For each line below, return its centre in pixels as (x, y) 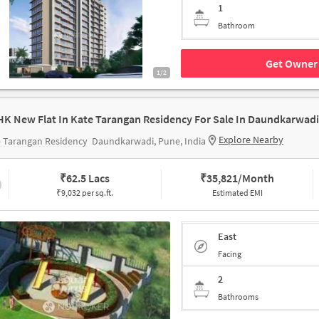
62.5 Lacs (88, 178)
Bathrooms (238, 297)
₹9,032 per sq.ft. (85, 193)
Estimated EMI (237, 193)
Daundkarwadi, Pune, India (149, 141)
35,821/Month (241, 178)
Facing (230, 253)
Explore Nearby (251, 140)
